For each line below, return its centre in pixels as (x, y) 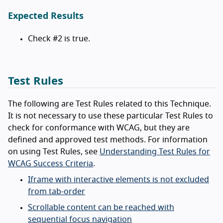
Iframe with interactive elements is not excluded (118, 179)
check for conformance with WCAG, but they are (99, 128)
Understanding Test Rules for (155, 152)
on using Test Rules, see (54, 152)
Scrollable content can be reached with (101, 207)
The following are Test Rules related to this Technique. (110, 104)
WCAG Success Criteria (51, 164)
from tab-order (56, 191)
